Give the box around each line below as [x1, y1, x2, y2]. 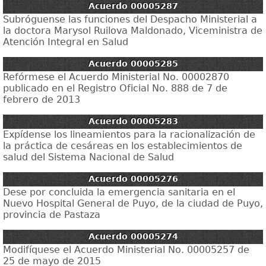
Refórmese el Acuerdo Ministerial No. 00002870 [3, 71, 229, 83]
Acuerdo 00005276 [88, 174, 178, 183]
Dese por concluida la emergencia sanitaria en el [3, 186, 235, 198]
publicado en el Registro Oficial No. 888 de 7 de [3, 83, 227, 94]
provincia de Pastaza [3, 209, 100, 220]
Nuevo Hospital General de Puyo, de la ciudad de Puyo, [3, 198, 263, 209]
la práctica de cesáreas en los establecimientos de [3, 140, 242, 151]
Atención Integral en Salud [3, 36, 128, 47]
